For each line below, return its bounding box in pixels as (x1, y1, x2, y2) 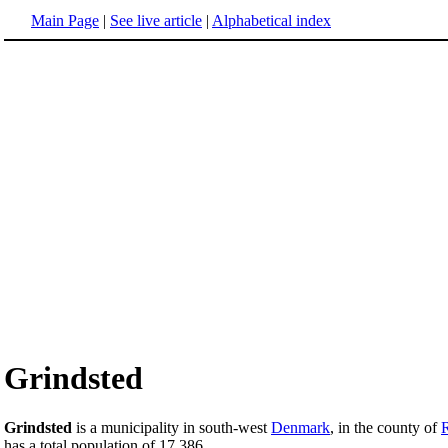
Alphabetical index (212, 12, 331, 29)
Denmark (271, 418, 330, 436)
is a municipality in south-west (72, 418, 271, 436)
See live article (110, 12, 202, 29)
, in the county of (330, 418, 441, 436)
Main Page (31, 12, 99, 29)
